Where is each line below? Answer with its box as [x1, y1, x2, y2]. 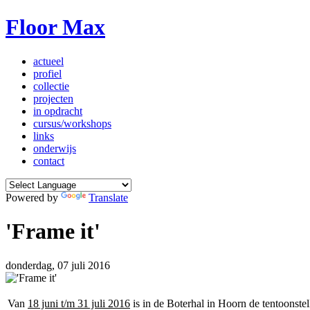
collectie [33, 80, 69, 92]
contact [33, 154, 64, 167]
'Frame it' [6, 219, 100, 244]
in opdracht [33, 104, 82, 117]
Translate [89, 191, 128, 203]
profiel [33, 67, 62, 80]
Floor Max [6, 15, 105, 40]
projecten [33, 92, 73, 104]
